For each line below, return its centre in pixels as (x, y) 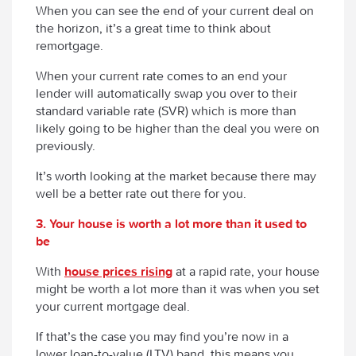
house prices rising (118, 271)
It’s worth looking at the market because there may (176, 175)
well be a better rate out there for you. (141, 193)
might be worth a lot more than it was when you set (178, 288)
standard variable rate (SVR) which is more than (166, 110)
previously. (66, 145)
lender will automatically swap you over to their (166, 93)
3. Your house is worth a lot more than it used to (171, 223)
